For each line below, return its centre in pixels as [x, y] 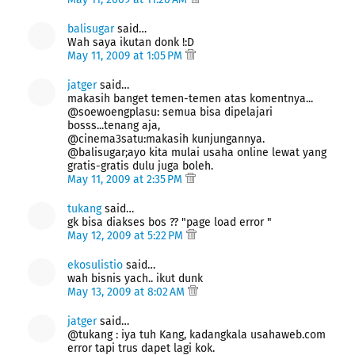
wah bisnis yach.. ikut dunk [135, 278]
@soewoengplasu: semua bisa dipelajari [170, 112]
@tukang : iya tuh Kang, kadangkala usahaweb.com [197, 334]
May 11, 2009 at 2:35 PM [126, 179]
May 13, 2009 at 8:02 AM [128, 292]
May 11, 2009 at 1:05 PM [126, 55]
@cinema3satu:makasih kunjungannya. [166, 139]
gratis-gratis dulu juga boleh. [140, 166]
